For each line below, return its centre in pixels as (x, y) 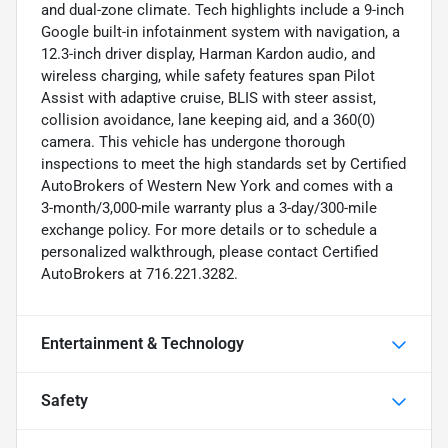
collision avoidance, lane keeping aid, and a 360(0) (208, 119)
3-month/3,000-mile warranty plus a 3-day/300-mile (209, 207)
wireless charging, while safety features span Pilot (208, 75)
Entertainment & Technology (142, 343)
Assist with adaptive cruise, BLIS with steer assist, (208, 97)
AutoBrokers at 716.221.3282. (139, 273)
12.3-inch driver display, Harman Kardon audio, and (208, 53)
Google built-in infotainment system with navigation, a (220, 31)
